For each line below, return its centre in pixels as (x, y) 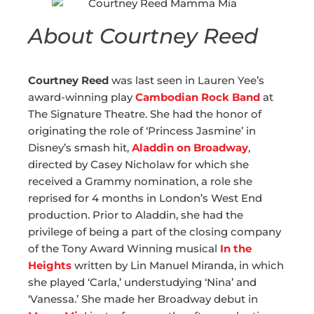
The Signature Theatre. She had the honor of (145, 114)
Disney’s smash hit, (80, 148)
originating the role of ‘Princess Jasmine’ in (142, 131)
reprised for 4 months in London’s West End (145, 198)
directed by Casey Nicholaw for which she (138, 165)
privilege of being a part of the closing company (155, 232)
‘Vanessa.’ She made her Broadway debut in (143, 299)
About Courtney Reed (143, 36)
